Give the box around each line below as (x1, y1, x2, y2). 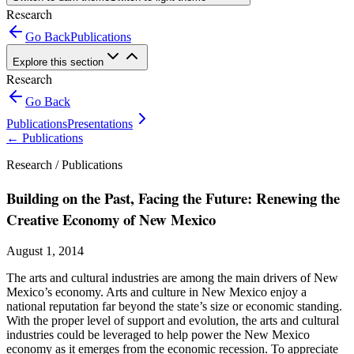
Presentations (67, 117, 133, 130)
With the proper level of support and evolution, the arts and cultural (6, 314, 339, 328)
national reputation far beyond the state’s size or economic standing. (6, 299, 342, 314)
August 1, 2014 (6, 244, 84, 258)
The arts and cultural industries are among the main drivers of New (6, 271, 338, 285)
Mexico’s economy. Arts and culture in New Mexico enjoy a (6, 285, 307, 299)
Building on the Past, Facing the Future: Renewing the (6, 186, 340, 209)
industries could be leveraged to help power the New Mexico (6, 328, 310, 342)
